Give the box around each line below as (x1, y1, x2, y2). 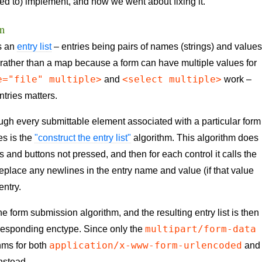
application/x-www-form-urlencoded (49, 240, 243, 251)
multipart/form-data (145, 223, 257, 235)
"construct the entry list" (35, 133, 132, 143)
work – (222, 74, 252, 85)
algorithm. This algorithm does (131, 133, 259, 143)
